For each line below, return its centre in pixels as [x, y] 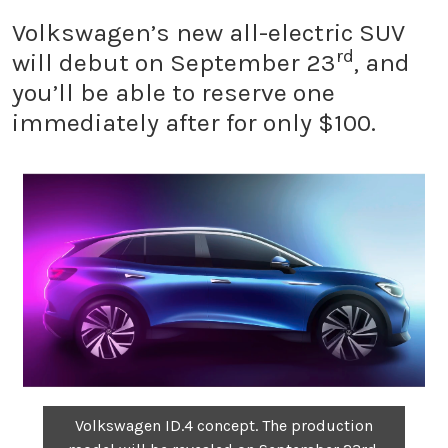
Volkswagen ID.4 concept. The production [223, 425]
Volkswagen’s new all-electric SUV [208, 32]
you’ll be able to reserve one [173, 92]
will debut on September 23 [174, 62]
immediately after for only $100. [194, 122]
